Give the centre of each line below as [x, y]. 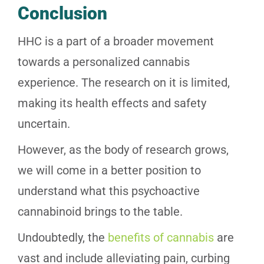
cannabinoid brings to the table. [100, 212]
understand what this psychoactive [109, 191]
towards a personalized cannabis [104, 62]
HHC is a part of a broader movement [116, 42]
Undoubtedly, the [63, 238]
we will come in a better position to [109, 171]
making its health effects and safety [112, 103]
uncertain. [45, 124]
